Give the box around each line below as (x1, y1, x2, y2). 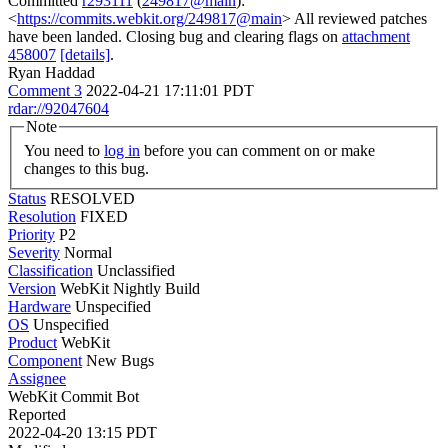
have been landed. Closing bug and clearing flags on (8, 28, 342, 45)
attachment (342, 28, 410, 45)
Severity (8, 243, 60, 261)
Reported (8, 405, 66, 423)
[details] (60, 46, 110, 63)
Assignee (8, 369, 66, 387)
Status (8, 189, 46, 207)
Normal (64, 243, 112, 261)
